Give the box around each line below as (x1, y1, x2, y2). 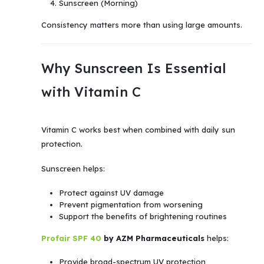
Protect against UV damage (58, 187, 164, 197)
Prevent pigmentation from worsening (58, 199, 203, 209)
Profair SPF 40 (41, 233, 101, 243)
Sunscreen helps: (41, 164, 105, 174)
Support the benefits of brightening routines (58, 211, 227, 221)
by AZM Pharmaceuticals (101, 233, 204, 243)
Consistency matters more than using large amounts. (41, 19, 242, 29)
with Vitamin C (41, 83, 141, 100)
